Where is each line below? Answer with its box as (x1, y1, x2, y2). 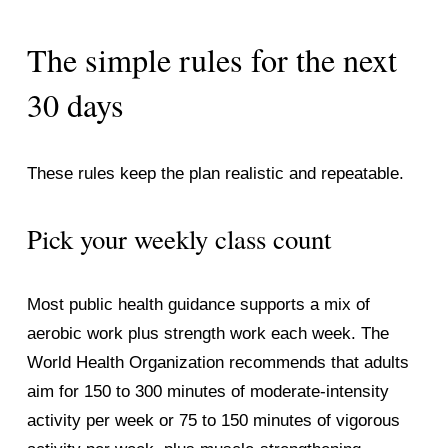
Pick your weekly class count (26, 221, 331, 258)
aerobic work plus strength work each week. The (26, 324, 389, 344)
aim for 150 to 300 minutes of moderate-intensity (26, 382, 389, 402)
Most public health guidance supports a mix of (26, 295, 370, 315)
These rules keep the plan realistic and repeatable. (26, 164, 404, 184)
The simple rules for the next (26, 38, 397, 82)
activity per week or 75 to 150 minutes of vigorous (26, 411, 400, 431)
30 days (26, 83, 124, 127)
